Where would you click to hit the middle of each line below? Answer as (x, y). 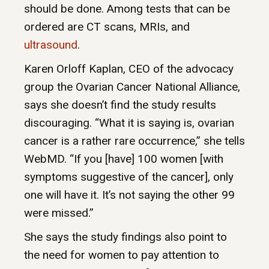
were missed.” (59, 213)
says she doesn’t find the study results (120, 105)
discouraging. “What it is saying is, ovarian (129, 123)
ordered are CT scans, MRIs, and (107, 27)
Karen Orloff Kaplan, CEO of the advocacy (129, 69)
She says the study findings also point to (125, 237)
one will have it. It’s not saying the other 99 (129, 195)
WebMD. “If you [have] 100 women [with (124, 159)
